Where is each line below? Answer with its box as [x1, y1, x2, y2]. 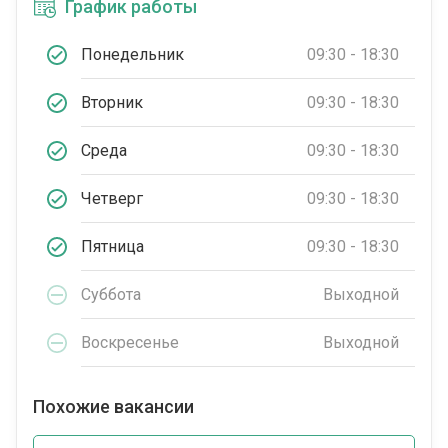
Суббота [81, 284, 141, 304]
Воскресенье [81, 332, 179, 352]
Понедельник [81, 44, 184, 64]
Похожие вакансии [33, 396, 194, 418]
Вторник [81, 92, 143, 112]
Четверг [81, 188, 143, 208]
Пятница [81, 236, 144, 256]
